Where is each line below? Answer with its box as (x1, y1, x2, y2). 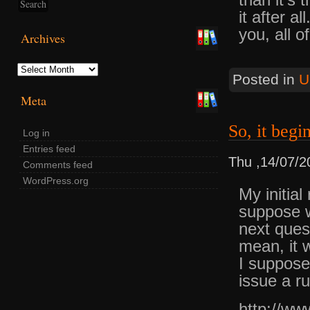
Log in (23, 127, 50, 139)
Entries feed (23, 143, 75, 155)
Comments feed (23, 159, 93, 171)
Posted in (232, 71, 299, 89)
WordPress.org (23, 175, 89, 187)
